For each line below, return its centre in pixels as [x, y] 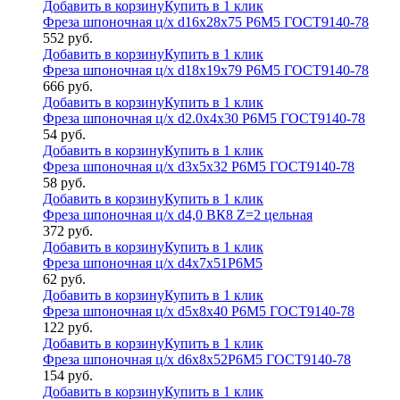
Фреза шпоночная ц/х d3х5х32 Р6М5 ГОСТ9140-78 [199, 166]
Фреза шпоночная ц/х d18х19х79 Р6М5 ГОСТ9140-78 [206, 70]
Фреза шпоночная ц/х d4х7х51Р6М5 [153, 262]
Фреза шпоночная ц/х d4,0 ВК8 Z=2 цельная [178, 214]
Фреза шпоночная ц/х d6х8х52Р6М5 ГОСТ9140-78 [197, 359]
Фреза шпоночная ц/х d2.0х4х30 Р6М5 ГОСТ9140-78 [204, 118]
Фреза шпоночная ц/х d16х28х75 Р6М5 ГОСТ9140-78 [206, 21]
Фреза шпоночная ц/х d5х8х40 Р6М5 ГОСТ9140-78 [199, 311]
